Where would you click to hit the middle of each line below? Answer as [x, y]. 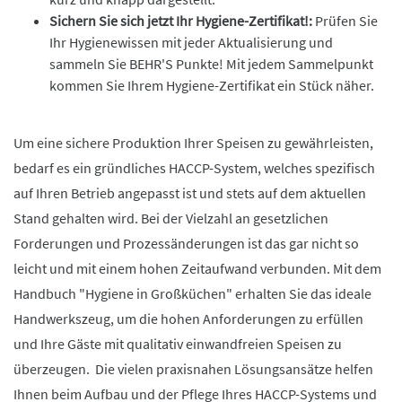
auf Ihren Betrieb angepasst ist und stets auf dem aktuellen [190, 193]
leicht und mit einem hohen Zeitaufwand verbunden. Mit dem [197, 268]
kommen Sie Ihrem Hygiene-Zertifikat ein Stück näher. [212, 85]
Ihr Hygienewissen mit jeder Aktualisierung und [191, 42]
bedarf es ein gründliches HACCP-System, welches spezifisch [194, 168]
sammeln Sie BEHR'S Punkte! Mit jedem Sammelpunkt [211, 64]
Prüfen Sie [345, 21]
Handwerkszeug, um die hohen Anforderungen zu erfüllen [188, 319]
